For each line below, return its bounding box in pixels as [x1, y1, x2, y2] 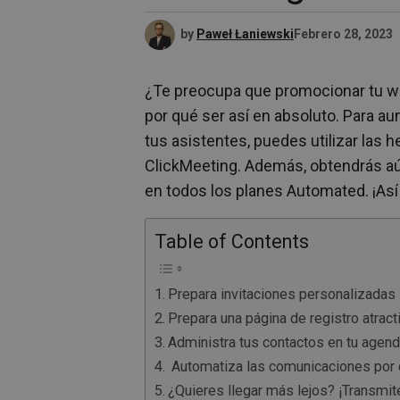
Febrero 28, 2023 [294, 26, 393, 41]
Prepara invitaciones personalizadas [168, 286, 396, 303]
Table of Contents [154, 230, 309, 253]
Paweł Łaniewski [196, 26, 294, 41]
